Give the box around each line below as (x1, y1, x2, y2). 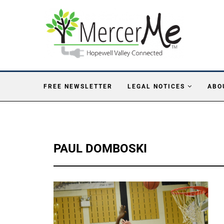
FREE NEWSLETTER (43, 82, 112, 90)
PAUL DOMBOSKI (53, 141, 147, 155)
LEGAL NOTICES (127, 82, 185, 90)
